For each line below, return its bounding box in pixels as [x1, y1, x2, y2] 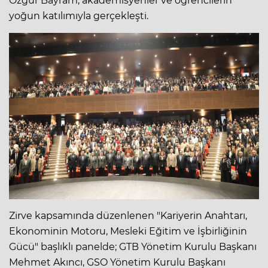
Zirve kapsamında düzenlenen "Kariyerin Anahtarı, [9, 209, 247, 221]
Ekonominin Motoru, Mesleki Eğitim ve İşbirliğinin [9, 225, 247, 237]
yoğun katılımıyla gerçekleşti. [9, 10, 148, 22]
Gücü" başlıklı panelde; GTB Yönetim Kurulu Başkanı [9, 240, 257, 252]
